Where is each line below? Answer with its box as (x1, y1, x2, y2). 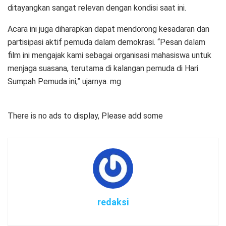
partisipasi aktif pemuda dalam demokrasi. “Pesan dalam (8, 37, 205, 47)
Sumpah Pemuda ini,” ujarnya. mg (8, 77, 121, 87)
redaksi (97, 197, 129, 208)
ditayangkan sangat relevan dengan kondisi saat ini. (8, 3, 186, 13)
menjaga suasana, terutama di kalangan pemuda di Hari (8, 64, 198, 74)
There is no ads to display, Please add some (8, 111, 163, 121)
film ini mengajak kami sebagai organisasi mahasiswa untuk (8, 50, 211, 61)
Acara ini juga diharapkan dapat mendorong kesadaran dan (8, 24, 209, 34)
